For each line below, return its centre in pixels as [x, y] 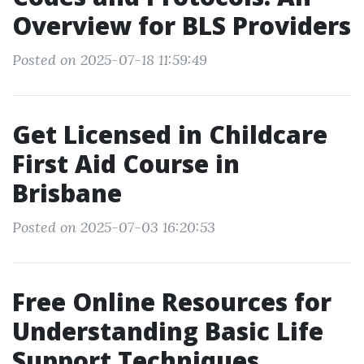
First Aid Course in [126, 164]
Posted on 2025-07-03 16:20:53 [114, 227]
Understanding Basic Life [168, 331]
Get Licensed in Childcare [170, 134]
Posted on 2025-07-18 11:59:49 [110, 60]
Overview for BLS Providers [182, 26]
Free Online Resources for [172, 302]
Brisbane [67, 193]
